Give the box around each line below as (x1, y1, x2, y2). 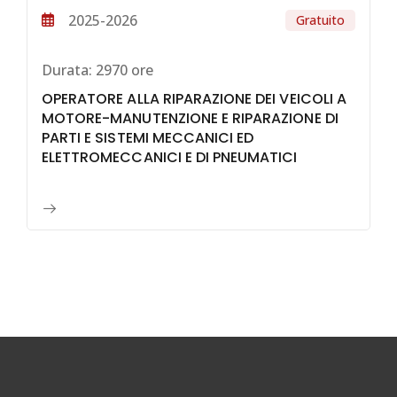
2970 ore (92, 60, 153, 81)
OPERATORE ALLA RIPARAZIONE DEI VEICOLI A (42, 88, 346, 109)
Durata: (42, 60, 92, 81)
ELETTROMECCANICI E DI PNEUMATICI (42, 146, 298, 167)
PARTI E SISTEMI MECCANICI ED (42, 127, 254, 148)
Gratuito (296, 12, 345, 29)
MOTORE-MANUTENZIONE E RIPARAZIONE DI (42, 107, 339, 128)
